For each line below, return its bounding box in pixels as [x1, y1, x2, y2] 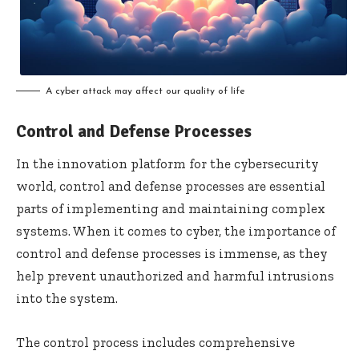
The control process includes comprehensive [16, 334, 295, 351]
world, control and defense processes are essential [16, 178, 325, 195]
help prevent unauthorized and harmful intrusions [16, 268, 334, 284]
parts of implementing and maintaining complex [16, 200, 325, 217]
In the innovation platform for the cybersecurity [16, 155, 319, 172]
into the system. [16, 290, 118, 307]
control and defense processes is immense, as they [16, 245, 328, 262]
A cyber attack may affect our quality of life [46, 86, 245, 96]
